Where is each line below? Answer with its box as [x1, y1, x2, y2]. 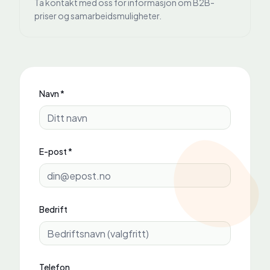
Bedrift [39, 204, 67, 215]
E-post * [39, 146, 72, 157]
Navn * [39, 88, 64, 99]
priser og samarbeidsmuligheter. [34, 10, 162, 21]
